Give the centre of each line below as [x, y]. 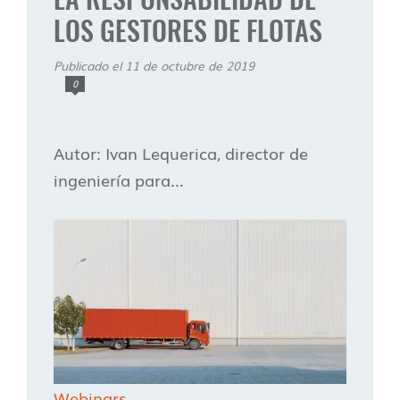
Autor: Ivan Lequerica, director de [181, 152]
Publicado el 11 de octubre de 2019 [154, 65]
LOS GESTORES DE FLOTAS [188, 29]
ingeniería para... [119, 179]
